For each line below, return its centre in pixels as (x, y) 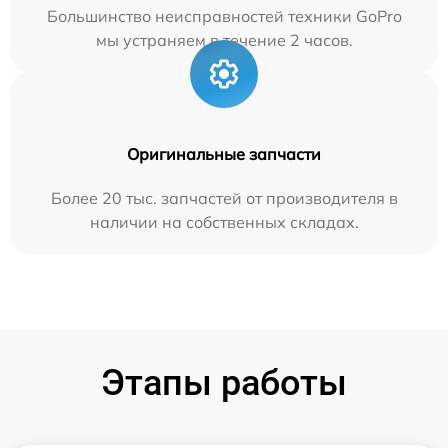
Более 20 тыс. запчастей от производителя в (224, 198)
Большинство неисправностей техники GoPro (224, 16)
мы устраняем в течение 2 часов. (224, 40)
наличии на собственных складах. (224, 222)
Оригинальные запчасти (224, 154)
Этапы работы (224, 383)
